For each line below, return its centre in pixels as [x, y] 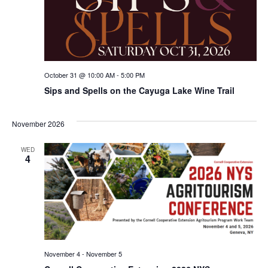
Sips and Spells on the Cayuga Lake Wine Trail [139, 90]
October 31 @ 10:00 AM [79, 74]
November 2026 [38, 123]
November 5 [104, 254]
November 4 [62, 254]
